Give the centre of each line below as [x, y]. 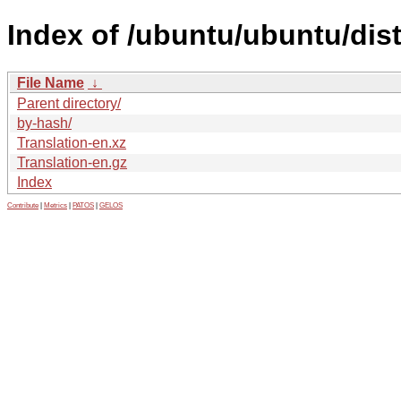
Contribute [23, 205]
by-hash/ [44, 123]
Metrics [55, 205]
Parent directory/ [69, 103]
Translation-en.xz [72, 142]
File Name [51, 82]
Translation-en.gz [72, 162]
